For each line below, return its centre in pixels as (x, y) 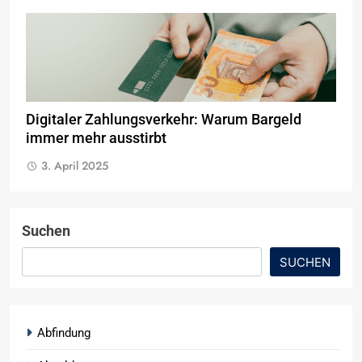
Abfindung (64, 333)
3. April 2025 (75, 165)
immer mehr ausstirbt (96, 138)
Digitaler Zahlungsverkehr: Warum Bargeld (164, 119)
